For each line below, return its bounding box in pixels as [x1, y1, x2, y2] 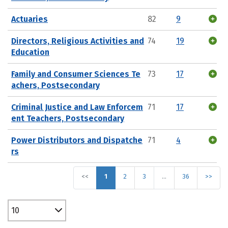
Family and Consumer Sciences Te [11, 69, 140, 79]
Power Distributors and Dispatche [11, 135, 142, 145]
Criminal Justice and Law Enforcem [11, 102, 143, 112]
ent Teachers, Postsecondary [11, 113, 124, 123]
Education [11, 47, 49, 57]
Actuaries [11, 14, 48, 24]
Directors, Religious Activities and [11, 36, 144, 46]
